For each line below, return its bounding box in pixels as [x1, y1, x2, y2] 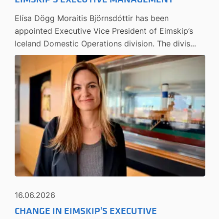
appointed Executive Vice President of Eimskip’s [15, 25, 193, 36]
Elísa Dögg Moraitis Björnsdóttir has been [15, 13, 169, 23]
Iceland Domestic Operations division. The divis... [15, 38, 196, 48]
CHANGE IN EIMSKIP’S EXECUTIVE [15, 205, 157, 217]
